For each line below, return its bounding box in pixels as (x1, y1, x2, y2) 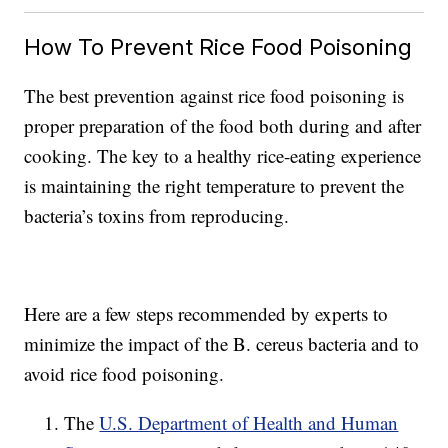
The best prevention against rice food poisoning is (24, 83, 405, 109)
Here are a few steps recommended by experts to (24, 301, 389, 327)
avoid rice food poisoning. (24, 361, 225, 387)
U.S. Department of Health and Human (99, 410, 399, 436)
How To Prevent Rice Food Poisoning (24, 33, 413, 61)
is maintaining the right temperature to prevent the (24, 173, 405, 199)
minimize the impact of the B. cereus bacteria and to (24, 331, 420, 357)
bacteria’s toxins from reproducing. (24, 203, 290, 229)
